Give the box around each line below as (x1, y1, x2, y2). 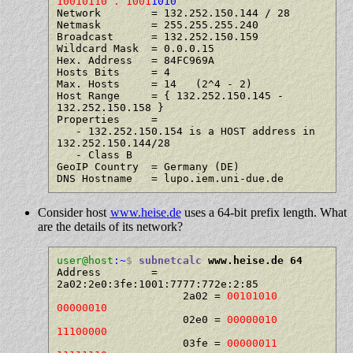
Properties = (56, 113, 158, 125)
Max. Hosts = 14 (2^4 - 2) (56, 77, 252, 90)
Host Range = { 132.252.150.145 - (56, 89, 284, 102)
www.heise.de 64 (201, 255, 303, 267)
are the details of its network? (38, 219, 183, 233)
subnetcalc (138, 255, 202, 267)
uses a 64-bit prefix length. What (180, 205, 347, 219)
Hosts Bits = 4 (56, 65, 170, 78)
